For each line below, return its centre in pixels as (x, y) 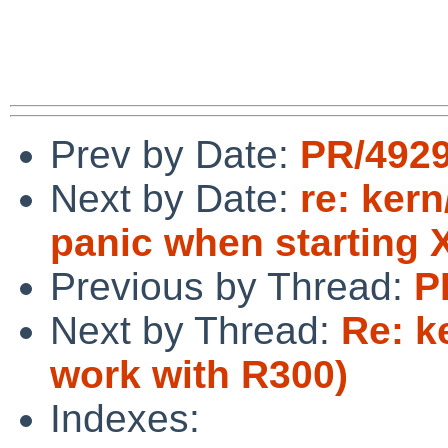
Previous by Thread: (232, 286)
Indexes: (125, 418)
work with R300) (199, 374)
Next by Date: (175, 198)
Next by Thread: (195, 330)
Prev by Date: (175, 154)
